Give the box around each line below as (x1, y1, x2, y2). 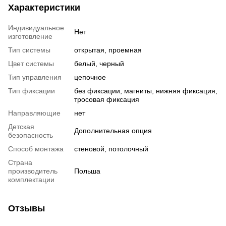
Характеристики (8, 3, 80, 13)
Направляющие (8, 109, 61, 118)
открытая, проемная (74, 46, 142, 54)
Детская (8, 123, 34, 131)
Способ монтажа (8, 145, 64, 153)
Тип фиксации (8, 87, 55, 95)
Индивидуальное (8, 24, 64, 32)
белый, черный (74, 60, 124, 68)
